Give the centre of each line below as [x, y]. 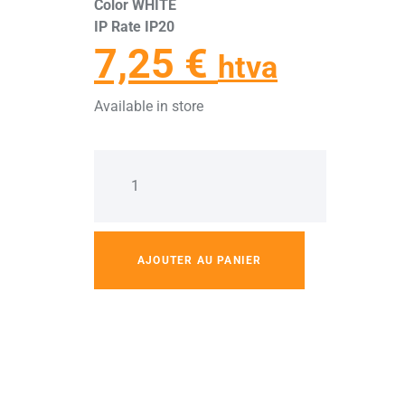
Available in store [149, 107]
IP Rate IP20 [134, 27]
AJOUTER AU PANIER [200, 261]
